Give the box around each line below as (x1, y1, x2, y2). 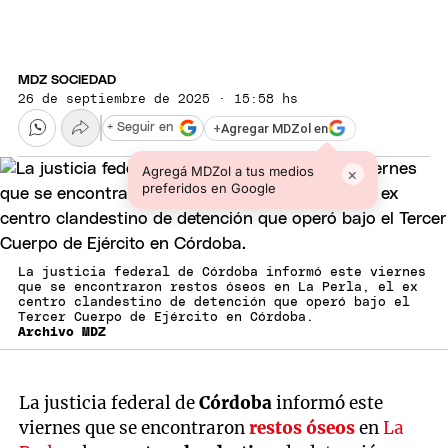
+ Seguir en (107, 121, 173, 135)
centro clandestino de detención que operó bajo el (18, 296, 410, 310)
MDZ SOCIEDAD (18, 73, 116, 87)
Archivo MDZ (18, 326, 106, 340)
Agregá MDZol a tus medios (141, 163, 314, 180)
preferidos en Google (141, 180, 276, 197)
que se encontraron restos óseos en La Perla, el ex (18, 281, 418, 295)
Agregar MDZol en (221, 120, 328, 136)
